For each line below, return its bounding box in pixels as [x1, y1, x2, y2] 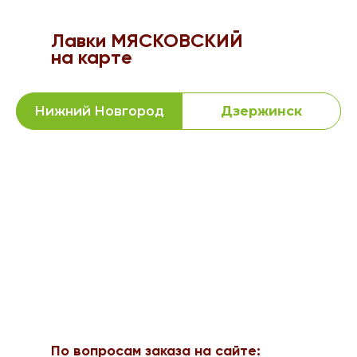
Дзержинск [221, 104, 302, 119]
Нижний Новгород [34, 104, 164, 119]
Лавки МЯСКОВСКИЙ [51, 32, 243, 51]
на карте [51, 49, 132, 68]
